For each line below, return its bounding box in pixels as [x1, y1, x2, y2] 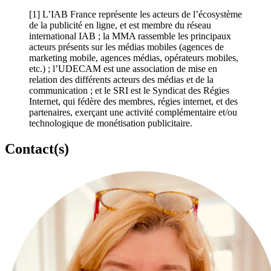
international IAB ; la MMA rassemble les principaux [29, 30, 231, 41]
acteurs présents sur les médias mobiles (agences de [29, 41, 224, 52]
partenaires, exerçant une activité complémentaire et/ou [29, 106, 237, 117]
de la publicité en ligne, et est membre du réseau [29, 19, 211, 30]
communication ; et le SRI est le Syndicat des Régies [29, 85, 229, 96]
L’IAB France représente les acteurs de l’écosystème [42, 8, 242, 19]
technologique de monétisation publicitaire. [29, 117, 192, 128]
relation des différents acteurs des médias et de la [29, 74, 214, 85]
